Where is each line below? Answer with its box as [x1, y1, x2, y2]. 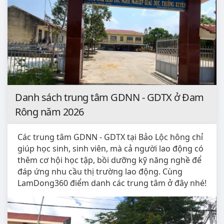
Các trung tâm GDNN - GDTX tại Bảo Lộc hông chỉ [17, 131, 203, 142]
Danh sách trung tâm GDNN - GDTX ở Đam [15, 90, 204, 104]
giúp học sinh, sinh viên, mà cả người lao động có [17, 142, 203, 154]
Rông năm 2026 [15, 104, 84, 118]
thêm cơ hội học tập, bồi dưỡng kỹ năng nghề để [17, 154, 201, 165]
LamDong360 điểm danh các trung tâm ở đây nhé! [17, 177, 206, 188]
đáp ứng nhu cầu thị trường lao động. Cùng [17, 165, 182, 177]
